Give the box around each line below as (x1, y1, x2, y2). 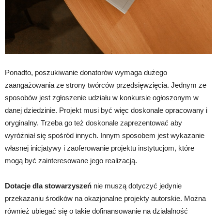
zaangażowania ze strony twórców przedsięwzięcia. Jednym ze (5, 80, 206, 89)
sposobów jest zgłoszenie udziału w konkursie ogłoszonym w (5, 93, 199, 102)
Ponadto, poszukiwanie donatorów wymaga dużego (5, 68, 167, 77)
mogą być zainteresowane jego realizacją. (5, 156, 137, 165)
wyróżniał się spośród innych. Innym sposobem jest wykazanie (5, 131, 204, 139)
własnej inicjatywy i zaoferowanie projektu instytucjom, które (5, 143, 194, 152)
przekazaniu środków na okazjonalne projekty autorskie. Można (5, 194, 206, 202)
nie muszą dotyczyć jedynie (92, 181, 182, 190)
